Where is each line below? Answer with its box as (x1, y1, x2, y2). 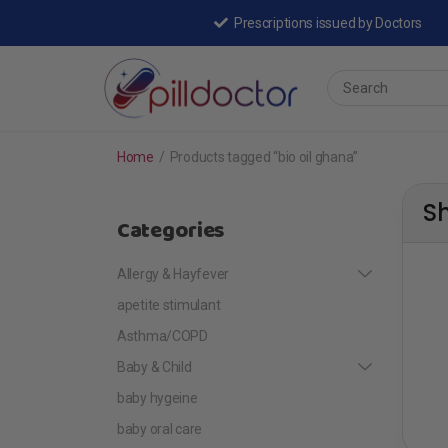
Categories (117, 213, 226, 249)
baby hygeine (117, 389, 198, 406)
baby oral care (117, 420, 203, 437)
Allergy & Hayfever (117, 265, 229, 282)
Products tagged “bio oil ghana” (169, 148, 358, 165)
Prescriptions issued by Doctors (233, 15, 423, 31)
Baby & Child (117, 358, 192, 375)
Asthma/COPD (117, 327, 208, 344)
